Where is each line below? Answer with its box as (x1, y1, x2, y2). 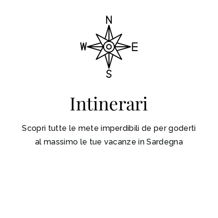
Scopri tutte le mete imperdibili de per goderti (22, 123, 196, 133)
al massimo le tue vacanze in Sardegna (35, 137, 183, 146)
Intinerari (70, 91, 148, 115)
